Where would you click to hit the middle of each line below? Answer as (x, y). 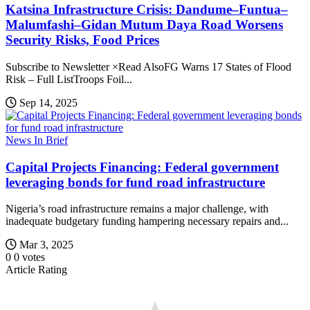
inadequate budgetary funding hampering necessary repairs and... (147, 221)
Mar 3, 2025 (46, 245)
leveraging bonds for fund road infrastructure (135, 182)
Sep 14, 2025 (48, 102)
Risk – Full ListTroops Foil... (69, 79)
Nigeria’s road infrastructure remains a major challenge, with (137, 209)
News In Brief (37, 140)
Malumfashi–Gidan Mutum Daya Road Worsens (144, 25)
